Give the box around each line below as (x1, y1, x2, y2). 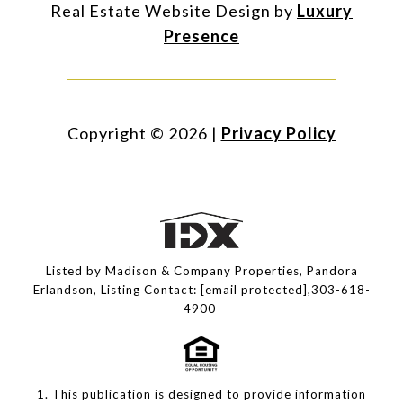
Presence (164, 26, 239, 47)
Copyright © (67, 123, 165, 144)
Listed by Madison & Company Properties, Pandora (45, 264, 358, 279)
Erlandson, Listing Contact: (32, 282, 201, 298)
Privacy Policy (220, 123, 336, 144)
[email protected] (200, 282, 308, 298)
